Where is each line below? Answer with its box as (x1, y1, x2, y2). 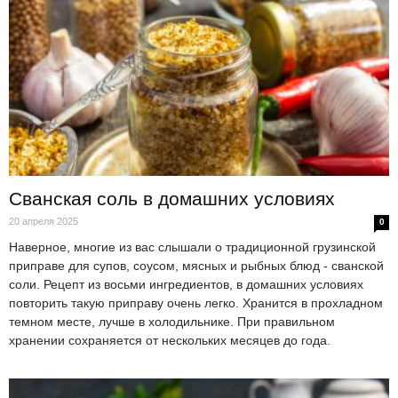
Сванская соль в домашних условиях (9, 187, 335, 209)
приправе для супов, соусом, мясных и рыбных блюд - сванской (9, 258, 384, 273)
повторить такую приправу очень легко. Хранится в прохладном (9, 295, 383, 310)
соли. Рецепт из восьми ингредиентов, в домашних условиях (9, 276, 363, 291)
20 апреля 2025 (9, 215, 78, 227)
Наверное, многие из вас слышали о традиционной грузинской (9, 239, 376, 254)
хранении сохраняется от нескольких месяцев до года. (9, 332, 330, 347)
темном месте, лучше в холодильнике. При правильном (9, 314, 335, 329)
